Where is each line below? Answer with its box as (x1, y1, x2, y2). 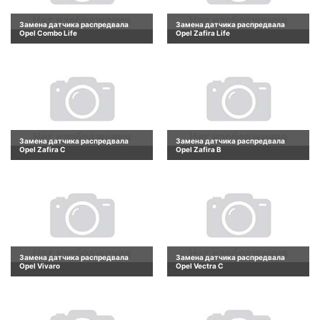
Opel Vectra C (176, 261, 224, 271)
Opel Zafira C (19, 144, 66, 154)
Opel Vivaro (19, 261, 60, 271)
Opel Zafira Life (176, 28, 230, 37)
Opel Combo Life (19, 28, 77, 37)
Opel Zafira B (176, 144, 221, 154)
